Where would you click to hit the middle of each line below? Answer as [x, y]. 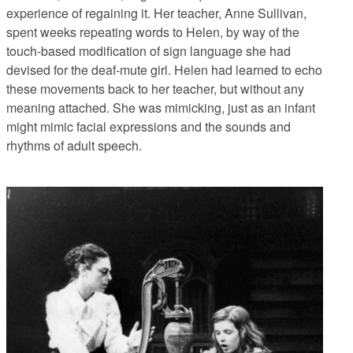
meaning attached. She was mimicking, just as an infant [161, 107]
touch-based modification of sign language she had [149, 50]
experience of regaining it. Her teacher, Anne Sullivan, [156, 13]
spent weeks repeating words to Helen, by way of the [153, 32]
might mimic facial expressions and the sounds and [149, 126]
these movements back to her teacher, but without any [155, 88]
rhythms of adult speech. [74, 145]
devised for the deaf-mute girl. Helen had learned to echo [164, 69]
